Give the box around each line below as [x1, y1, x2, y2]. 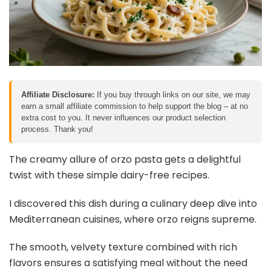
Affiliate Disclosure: [21, 90, 94, 99]
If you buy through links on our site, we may [94, 90, 250, 99]
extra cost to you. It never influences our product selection [21, 113, 226, 122]
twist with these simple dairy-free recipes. [9, 168, 209, 182]
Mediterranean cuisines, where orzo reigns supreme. [9, 212, 256, 226]
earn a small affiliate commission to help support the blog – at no [21, 101, 248, 111]
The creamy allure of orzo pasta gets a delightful [9, 152, 241, 166]
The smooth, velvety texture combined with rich [9, 240, 237, 255]
